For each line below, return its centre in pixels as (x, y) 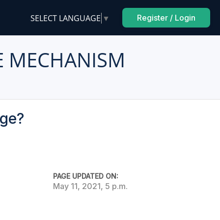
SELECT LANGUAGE (66, 18)
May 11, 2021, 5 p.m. (90, 186)
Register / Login (166, 18)
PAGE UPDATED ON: (85, 176)
